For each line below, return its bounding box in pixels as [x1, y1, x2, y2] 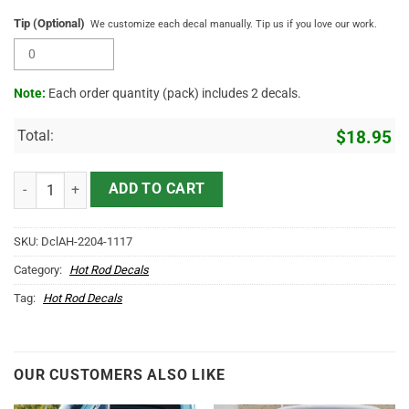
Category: [14, 263, 65, 278]
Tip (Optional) [14, 16, 85, 31]
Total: [17, 126, 54, 144]
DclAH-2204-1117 [41, 235, 132, 249]
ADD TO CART [108, 181, 205, 198]
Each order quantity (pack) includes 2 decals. [46, 85, 301, 100]
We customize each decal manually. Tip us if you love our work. [90, 18, 378, 31]
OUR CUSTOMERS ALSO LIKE [14, 366, 225, 384]
